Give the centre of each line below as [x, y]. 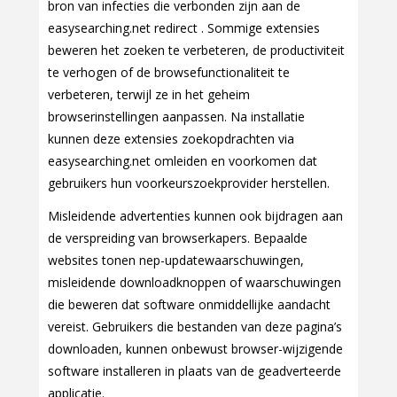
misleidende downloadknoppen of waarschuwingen [195, 283]
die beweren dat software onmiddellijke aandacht [189, 305]
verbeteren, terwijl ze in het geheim [149, 95]
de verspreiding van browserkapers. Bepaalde [178, 238]
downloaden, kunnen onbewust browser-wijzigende [195, 349]
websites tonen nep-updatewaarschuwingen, [176, 261]
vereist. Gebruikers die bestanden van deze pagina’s [195, 327]
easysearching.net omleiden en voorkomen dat [183, 161]
